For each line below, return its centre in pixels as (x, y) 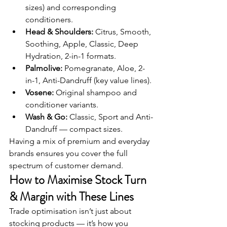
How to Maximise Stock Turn (79, 180)
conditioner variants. (62, 105)
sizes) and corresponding (72, 8)
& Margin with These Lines (71, 197)
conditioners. (49, 20)
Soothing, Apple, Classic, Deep (83, 44)
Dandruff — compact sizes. (74, 129)
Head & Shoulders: (59, 32)
